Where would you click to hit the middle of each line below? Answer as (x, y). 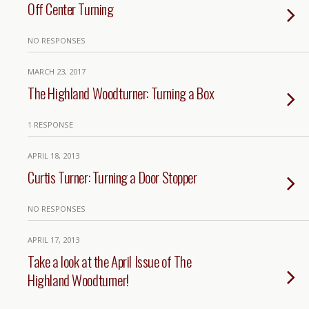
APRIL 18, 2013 (53, 156)
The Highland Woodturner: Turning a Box (121, 93)
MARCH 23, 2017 (57, 71)
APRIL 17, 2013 (53, 240)
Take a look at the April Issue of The (110, 261)
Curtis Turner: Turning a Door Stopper (112, 177)
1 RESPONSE (50, 124)
